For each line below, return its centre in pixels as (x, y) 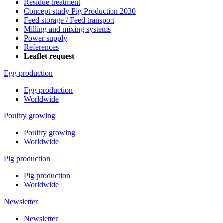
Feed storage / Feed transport (69, 20)
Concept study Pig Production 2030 (80, 11)
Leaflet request (49, 56)
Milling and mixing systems (67, 29)
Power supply (46, 38)
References (41, 47)
